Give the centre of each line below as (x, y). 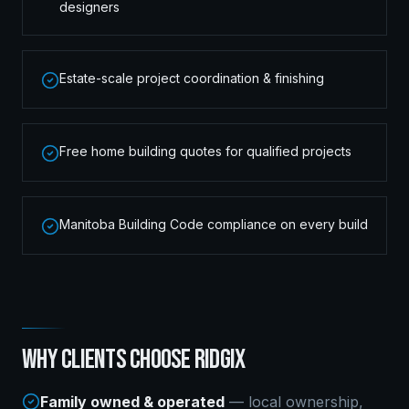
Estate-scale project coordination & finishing (192, 78)
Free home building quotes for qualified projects (205, 151)
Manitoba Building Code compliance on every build (214, 224)
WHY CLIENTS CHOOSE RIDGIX (134, 360)
